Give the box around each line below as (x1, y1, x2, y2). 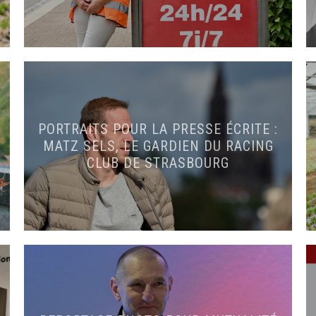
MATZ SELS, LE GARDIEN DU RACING (42, 138, 274, 154)
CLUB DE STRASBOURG (87, 154, 229, 171)
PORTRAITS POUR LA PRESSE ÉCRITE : (38, 121, 278, 138)
